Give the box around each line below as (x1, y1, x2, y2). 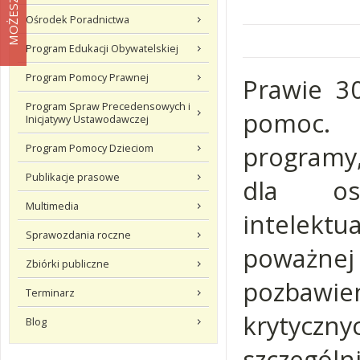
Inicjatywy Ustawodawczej (26, 112, 149, 126)
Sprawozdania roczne (26, 227, 131, 242)
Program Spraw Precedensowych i (26, 99, 190, 113)
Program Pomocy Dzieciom (26, 141, 153, 155)
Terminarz (26, 285, 75, 300)
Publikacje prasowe (26, 170, 120, 184)
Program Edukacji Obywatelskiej (26, 41, 178, 55)
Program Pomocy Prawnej (26, 70, 149, 84)
